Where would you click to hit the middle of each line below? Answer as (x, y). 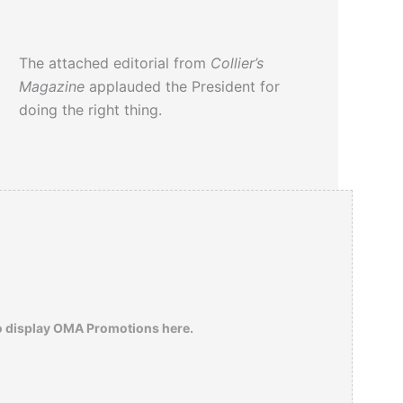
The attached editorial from (115, 63)
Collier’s (237, 63)
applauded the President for (183, 87)
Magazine (52, 87)
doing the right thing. (91, 110)
